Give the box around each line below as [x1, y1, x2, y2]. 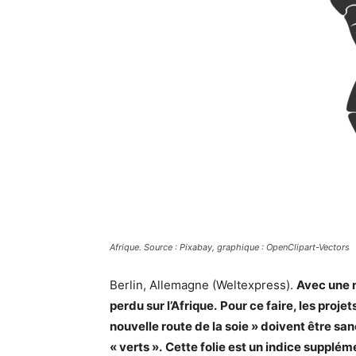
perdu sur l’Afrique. [110, 298, 217, 314]
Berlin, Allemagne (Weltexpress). [110, 277, 296, 293]
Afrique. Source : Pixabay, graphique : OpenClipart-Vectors [110, 242, 350, 253]
